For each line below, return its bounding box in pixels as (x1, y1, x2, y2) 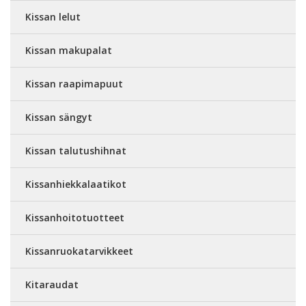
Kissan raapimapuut (25, 77, 123, 90)
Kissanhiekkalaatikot (25, 178, 126, 191)
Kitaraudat (25, 278, 79, 291)
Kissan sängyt (25, 111, 92, 124)
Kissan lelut (25, 10, 81, 23)
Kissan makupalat (25, 44, 112, 57)
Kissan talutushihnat (25, 144, 126, 157)
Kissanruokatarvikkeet (25, 245, 133, 258)
